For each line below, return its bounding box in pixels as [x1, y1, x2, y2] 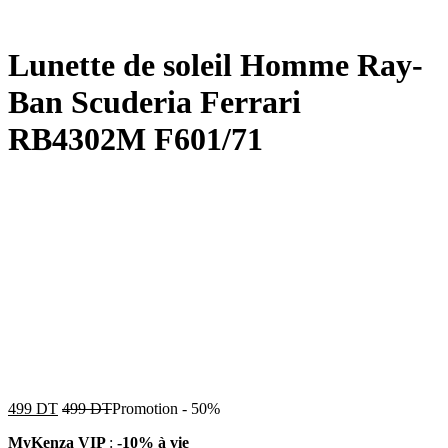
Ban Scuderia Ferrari [8, 84, 301, 121]
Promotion [112, 399, 178, 417]
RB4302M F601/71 [8, 121, 263, 158]
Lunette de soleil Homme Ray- [8, 47, 423, 84]
